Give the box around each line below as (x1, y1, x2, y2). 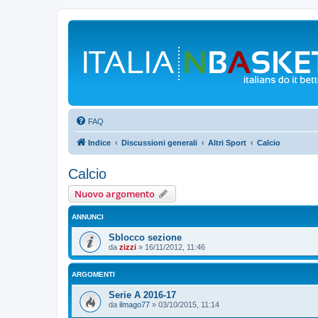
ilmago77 (119, 300, 150, 309)
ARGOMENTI (72, 270, 115, 278)
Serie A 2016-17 (109, 290, 176, 300)
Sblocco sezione (109, 232, 182, 243)
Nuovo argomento (75, 187, 155, 200)
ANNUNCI (72, 213, 104, 221)
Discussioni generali (121, 138, 197, 147)
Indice (88, 138, 111, 147)
